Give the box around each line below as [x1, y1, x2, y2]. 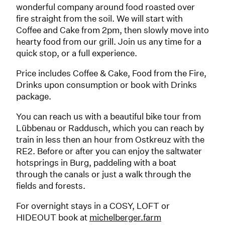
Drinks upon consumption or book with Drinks [16, 79, 197, 90]
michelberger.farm [89, 212, 161, 222]
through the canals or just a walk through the [16, 169, 191, 179]
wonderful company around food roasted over [16, 2, 195, 12]
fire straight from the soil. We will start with [16, 13, 183, 24]
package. [16, 91, 51, 101]
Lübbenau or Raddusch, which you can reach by [16, 123, 204, 133]
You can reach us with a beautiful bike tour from [16, 111, 201, 122]
